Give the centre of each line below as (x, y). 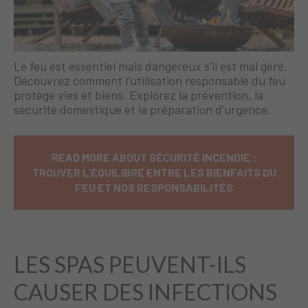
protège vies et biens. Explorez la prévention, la (139, 95)
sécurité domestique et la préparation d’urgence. (142, 110)
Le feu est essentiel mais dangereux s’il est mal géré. (151, 66)
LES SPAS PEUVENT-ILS (130, 265)
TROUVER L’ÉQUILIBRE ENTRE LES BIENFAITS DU (154, 173)
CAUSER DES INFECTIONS (145, 292)
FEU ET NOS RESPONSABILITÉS (154, 188)
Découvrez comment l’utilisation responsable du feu (150, 81)
